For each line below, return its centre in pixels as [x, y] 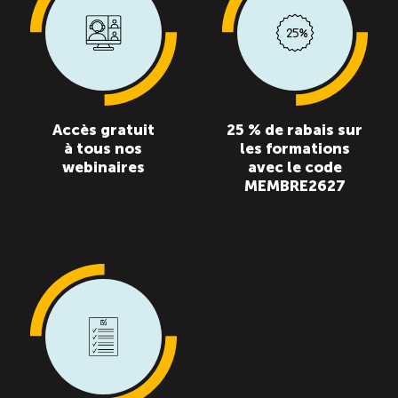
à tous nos [103, 149]
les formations [295, 149]
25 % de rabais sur [295, 130]
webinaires [103, 167]
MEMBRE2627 [295, 186]
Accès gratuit [103, 130]
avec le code [295, 167]
